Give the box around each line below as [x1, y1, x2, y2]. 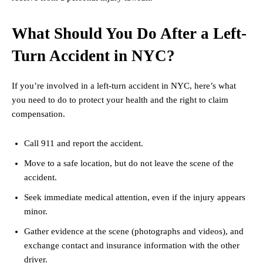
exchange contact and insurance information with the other [24, 241, 240, 251]
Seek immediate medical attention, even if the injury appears [24, 193, 245, 203]
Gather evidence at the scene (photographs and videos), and [24, 227, 244, 237]
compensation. [12, 109, 68, 119]
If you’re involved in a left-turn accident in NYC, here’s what [12, 81, 236, 91]
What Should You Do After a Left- [12, 25, 247, 43]
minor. [24, 207, 50, 217]
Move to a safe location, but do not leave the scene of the [24, 159, 234, 168]
